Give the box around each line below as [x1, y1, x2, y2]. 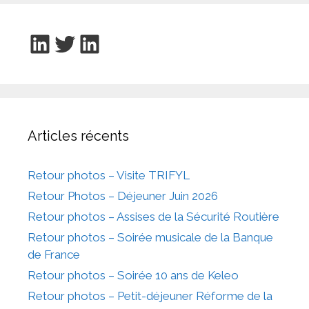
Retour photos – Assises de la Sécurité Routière [28, 209, 279, 223]
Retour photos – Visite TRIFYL [28, 168, 190, 182]
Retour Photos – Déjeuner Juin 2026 [28, 188, 218, 203]
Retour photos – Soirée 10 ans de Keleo [28, 268, 239, 282]
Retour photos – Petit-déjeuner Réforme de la [28, 288, 272, 303]
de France [28, 247, 80, 261]
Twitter [52, 28, 132, 58]
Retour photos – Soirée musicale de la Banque [28, 230, 273, 244]
